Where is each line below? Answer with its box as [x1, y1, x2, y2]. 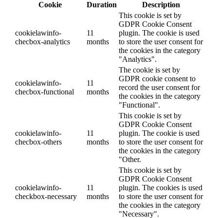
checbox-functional [15, 88, 74, 96]
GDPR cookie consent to [119, 74, 196, 83]
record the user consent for [119, 83, 200, 92]
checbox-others [15, 138, 62, 146]
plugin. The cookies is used [119, 183, 202, 192]
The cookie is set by [119, 66, 180, 74]
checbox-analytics [15, 37, 70, 46]
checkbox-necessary [15, 192, 77, 201]
